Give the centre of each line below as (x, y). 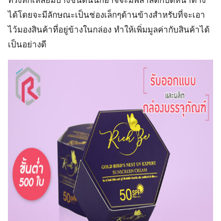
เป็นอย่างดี (27, 45)
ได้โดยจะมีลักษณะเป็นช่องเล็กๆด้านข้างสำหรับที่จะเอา (107, 15)
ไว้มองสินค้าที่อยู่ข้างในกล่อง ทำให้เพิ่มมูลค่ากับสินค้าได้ (109, 30)
